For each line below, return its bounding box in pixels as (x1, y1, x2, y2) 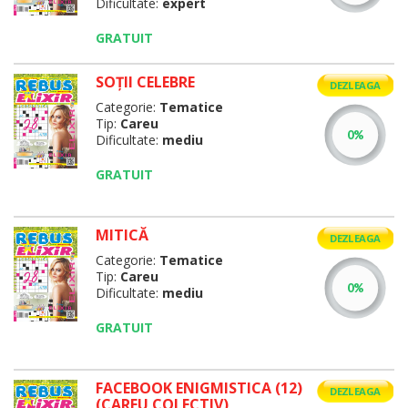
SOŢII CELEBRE (95, 72, 195, 92)
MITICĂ (95, 225, 148, 245)
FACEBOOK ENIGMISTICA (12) (95, 378, 302, 398)
